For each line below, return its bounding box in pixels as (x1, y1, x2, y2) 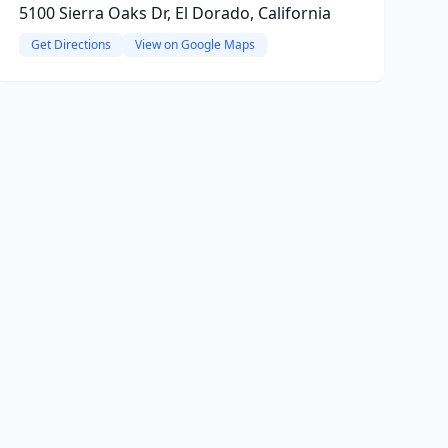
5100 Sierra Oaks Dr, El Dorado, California (18, 2, 331, 24)
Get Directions (30, 36, 111, 53)
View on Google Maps (134, 36, 255, 53)
